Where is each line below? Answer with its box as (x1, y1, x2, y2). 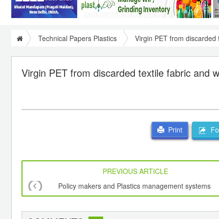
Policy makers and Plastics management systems (58, 181, 211, 191)
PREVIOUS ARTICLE (103, 166, 169, 176)
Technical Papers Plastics (38, 33, 117, 43)
